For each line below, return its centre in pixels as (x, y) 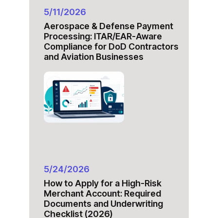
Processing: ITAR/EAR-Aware (103, 36)
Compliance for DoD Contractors (111, 46)
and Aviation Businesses (94, 56)
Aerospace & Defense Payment (109, 26)
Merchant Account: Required (102, 193)
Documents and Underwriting (103, 203)
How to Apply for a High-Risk (103, 183)
